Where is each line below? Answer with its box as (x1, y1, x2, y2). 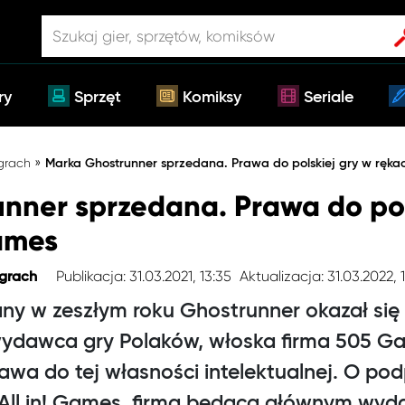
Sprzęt (73, 89, 121, 106)
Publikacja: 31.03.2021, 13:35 (55, 267, 231, 285)
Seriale (303, 89, 353, 106)
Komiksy (183, 89, 242, 106)
